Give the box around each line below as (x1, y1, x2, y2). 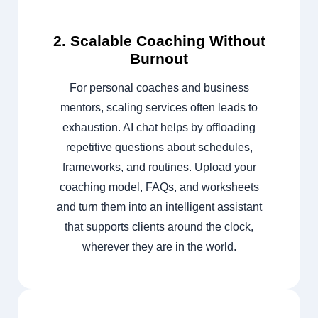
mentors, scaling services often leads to (60, 102, 258, 114)
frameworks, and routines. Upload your (62, 161, 256, 174)
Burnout (130, 50, 188, 67)
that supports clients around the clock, (65, 221, 253, 234)
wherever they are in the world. (82, 241, 236, 253)
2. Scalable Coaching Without (53, 33, 265, 50)
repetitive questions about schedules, (65, 141, 253, 154)
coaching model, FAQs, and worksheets (59, 181, 259, 194)
